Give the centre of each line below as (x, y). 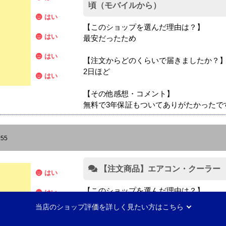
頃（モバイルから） (124, 6)
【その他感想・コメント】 (128, 94)
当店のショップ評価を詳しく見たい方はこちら (109, 207)
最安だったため (109, 38)
